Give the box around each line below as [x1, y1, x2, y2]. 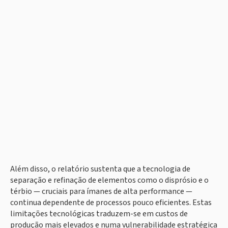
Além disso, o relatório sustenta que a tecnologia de [10, 163, 190, 175]
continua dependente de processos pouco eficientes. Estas [10, 197, 212, 209]
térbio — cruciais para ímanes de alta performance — [10, 186, 192, 197]
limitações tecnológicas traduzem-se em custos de [10, 208, 188, 220]
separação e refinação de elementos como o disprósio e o [10, 175, 209, 186]
